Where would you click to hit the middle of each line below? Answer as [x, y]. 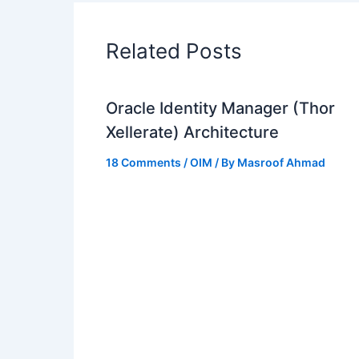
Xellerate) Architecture [192, 132]
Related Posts [174, 50]
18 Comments [143, 162]
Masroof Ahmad [281, 162]
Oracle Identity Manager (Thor [220, 108]
